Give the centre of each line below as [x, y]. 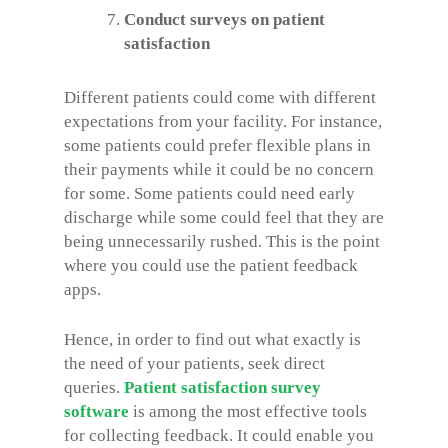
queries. [94, 387]
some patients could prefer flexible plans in [217, 145]
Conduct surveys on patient [224, 19]
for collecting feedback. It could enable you [219, 435]
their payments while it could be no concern [219, 169]
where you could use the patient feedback [211, 265]
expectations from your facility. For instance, [223, 121]
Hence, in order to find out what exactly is [212, 339]
